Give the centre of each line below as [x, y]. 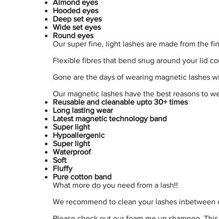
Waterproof [72, 152]
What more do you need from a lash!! [115, 185]
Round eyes [73, 36]
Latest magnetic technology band [109, 119]
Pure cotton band [82, 177]
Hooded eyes [75, 11]
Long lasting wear [83, 110]
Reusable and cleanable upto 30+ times [120, 102]
